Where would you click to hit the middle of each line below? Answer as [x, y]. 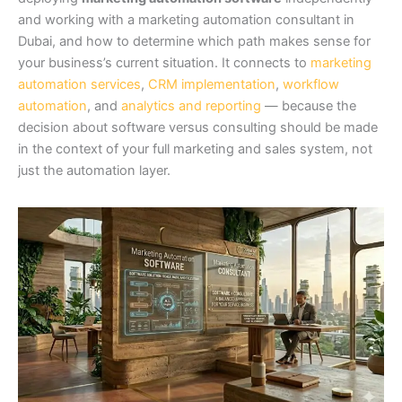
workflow [311, 84]
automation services [79, 84]
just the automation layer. [94, 170]
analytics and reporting [191, 105]
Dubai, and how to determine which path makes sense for [194, 41]
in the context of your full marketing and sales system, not [195, 149]
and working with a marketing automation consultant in [186, 19]
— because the [309, 105]
